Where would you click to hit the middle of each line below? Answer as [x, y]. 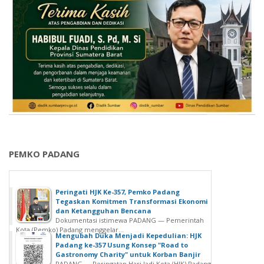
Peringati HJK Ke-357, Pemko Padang [118, 192]
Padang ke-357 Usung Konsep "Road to [122, 245]
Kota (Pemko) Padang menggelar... [70, 230]
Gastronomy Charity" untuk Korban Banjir [128, 255]
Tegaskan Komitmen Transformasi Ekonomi [132, 202]
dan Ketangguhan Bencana [103, 211]
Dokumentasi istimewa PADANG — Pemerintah [130, 220]
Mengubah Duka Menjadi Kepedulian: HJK [128, 236]
